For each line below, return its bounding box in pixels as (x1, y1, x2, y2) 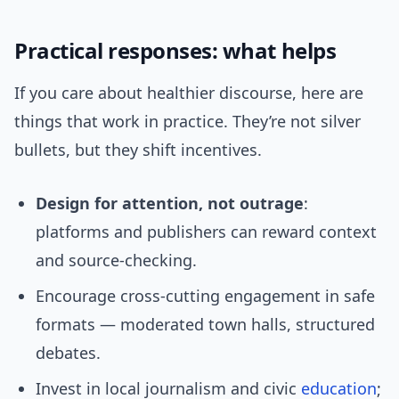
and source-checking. (36, 249, 197, 272)
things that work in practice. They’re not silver (14, 110, 361, 133)
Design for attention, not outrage (36, 192, 304, 215)
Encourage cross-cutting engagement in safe (36, 285, 375, 307)
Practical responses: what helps (14, 36, 337, 66)
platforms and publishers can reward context (36, 221, 377, 243)
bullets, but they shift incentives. (14, 139, 262, 161)
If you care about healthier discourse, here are (14, 82, 363, 104)
